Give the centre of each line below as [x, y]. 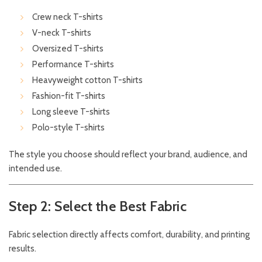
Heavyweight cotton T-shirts [87, 80]
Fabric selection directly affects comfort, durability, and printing [129, 235]
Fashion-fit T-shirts [69, 96]
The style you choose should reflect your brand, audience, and [128, 155]
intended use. [35, 169]
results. [23, 249]
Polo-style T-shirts [68, 128]
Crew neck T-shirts [68, 17]
